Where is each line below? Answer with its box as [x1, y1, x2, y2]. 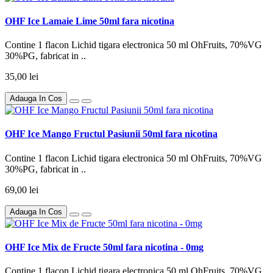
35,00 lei [5, 71, 38, 82]
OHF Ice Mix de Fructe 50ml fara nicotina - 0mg [5, 242, 204, 253]
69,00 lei [5, 184, 38, 195]
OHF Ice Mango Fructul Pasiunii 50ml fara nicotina [5, 129, 218, 140]
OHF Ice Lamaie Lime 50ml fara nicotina [5, 15, 174, 26]
